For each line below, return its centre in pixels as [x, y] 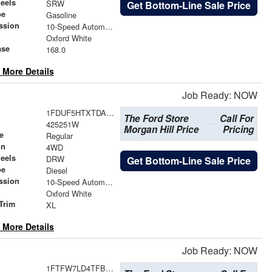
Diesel [56, 171]
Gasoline [61, 15]
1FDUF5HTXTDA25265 [110, 113]
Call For [237, 119]
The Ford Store [156, 119]
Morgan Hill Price [161, 130]
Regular [59, 136]
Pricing [239, 130]
